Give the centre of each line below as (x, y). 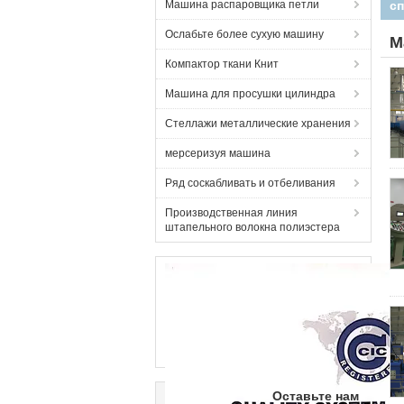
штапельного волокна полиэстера (252, 227)
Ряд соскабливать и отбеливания (250, 183)
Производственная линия (231, 213)
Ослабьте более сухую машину (244, 34)
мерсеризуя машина (218, 153)
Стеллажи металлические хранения (258, 124)
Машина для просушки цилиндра (250, 94)
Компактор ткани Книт (222, 64)
